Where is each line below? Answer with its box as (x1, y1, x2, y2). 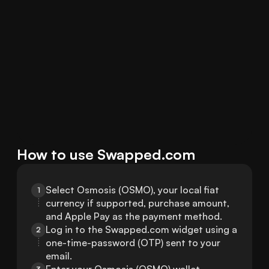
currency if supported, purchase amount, (46, 197, 229, 210)
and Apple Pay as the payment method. (46, 210, 222, 223)
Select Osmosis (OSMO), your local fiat (46, 184, 219, 196)
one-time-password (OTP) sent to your (46, 237, 220, 249)
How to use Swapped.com (17, 145, 195, 164)
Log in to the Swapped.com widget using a (46, 223, 237, 236)
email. (46, 250, 72, 262)
